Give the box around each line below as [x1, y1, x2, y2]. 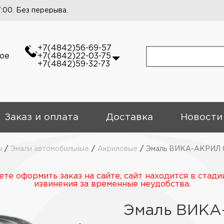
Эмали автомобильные [10, 146, 89, 152]
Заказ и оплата [4, 113, 78, 121]
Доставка [105, 113, 153, 121]
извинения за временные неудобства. [33, 180, 190, 188]
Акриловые [97, 146, 137, 152]
